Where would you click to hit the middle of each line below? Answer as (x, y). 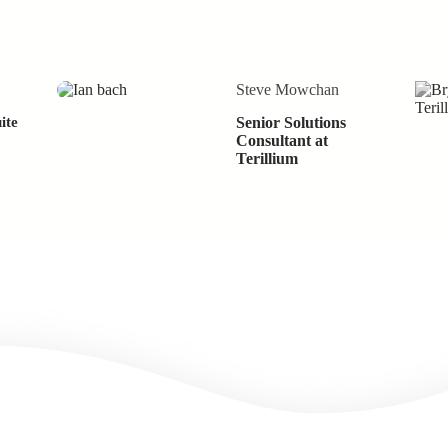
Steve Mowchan (287, 90)
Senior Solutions (290, 123)
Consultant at (281, 141)
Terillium (266, 159)
